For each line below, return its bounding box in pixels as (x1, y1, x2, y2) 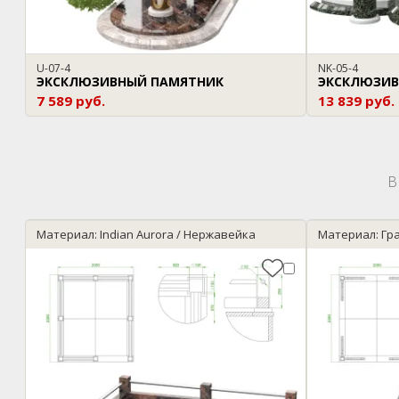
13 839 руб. (318, 92, 395, 110)
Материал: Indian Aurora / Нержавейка (37, 226, 256, 243)
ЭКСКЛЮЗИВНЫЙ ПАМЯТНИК (37, 73, 224, 91)
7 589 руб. (37, 92, 105, 110)
